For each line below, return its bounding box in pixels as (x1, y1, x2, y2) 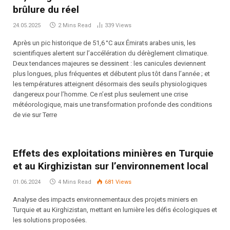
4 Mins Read (58, 179, 91, 186)
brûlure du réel (13, 4, 79, 16)
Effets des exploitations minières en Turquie (13, 147, 214, 160)
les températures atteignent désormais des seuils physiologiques (13, 80, 207, 88)
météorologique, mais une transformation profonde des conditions (13, 101, 212, 109)
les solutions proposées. (13, 216, 87, 224)
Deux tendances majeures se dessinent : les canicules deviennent (13, 60, 206, 68)
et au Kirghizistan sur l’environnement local (13, 160, 208, 172)
